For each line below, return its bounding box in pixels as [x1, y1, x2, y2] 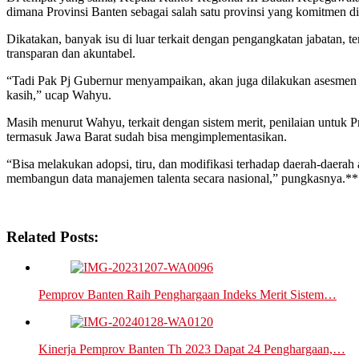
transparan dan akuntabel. [6, 46, 135, 60]
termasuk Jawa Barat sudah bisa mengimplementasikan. [6, 129, 287, 143]
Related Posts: [6, 228, 99, 245]
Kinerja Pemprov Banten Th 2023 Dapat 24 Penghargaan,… [38, 342, 345, 357]
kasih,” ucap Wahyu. [6, 87, 111, 102]
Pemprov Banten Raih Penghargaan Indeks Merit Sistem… [38, 288, 337, 302]
